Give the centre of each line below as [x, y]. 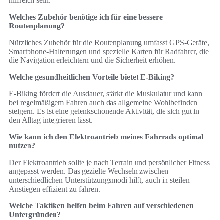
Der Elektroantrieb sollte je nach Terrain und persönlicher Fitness [109, 162]
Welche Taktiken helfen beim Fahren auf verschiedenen [101, 205]
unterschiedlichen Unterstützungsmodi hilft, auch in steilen [99, 180]
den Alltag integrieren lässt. [51, 120]
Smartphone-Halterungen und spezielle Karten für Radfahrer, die [109, 51]
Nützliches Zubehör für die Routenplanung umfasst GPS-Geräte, [109, 42]
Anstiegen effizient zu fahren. [55, 189]
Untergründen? [35, 214]
